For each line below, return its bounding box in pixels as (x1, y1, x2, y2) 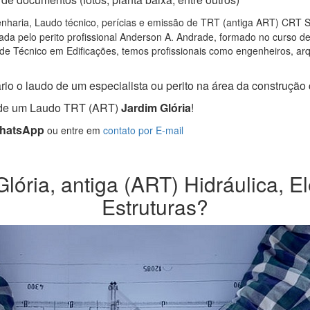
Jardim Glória (118, 100, 191, 116)
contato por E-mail (103, 123, 183, 138)
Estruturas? (102, 192, 208, 222)
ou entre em (44, 123, 103, 138)
